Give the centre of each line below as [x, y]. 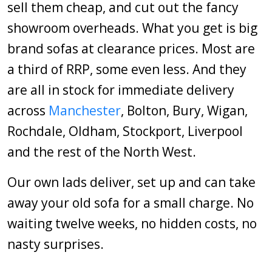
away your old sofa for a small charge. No [131, 203]
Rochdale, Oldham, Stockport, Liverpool [125, 131]
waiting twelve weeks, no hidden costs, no [132, 223]
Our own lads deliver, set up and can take [131, 182]
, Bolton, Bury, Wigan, [184, 110]
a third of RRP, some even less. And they [127, 69]
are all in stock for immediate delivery [121, 90]
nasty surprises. [56, 244]
